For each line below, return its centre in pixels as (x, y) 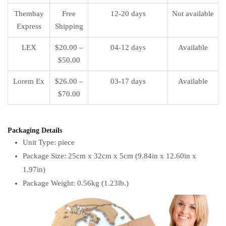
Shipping (69, 26)
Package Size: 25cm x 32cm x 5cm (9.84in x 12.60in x (109, 156)
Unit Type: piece (49, 142)
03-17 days (128, 81)
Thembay (29, 13)
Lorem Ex (29, 81)
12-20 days (128, 13)
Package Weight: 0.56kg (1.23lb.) (76, 183)
